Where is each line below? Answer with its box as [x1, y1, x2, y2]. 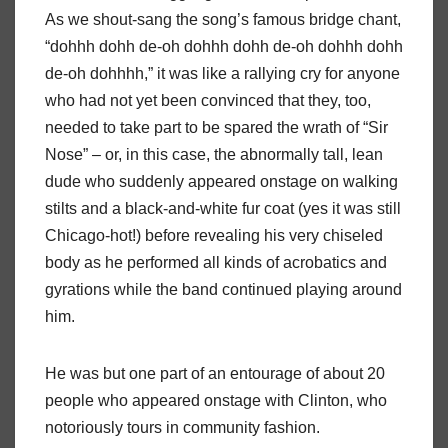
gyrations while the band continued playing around [45, 281, 402, 299]
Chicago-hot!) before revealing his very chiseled [45, 227, 383, 245]
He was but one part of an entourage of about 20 [45, 365, 385, 383]
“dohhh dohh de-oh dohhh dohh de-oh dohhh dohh [45, 38, 403, 56]
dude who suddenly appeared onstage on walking [45, 173, 398, 191]
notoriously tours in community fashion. [45, 419, 320, 437]
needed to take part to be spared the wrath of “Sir [45, 119, 388, 137]
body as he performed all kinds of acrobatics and [45, 254, 387, 272]
